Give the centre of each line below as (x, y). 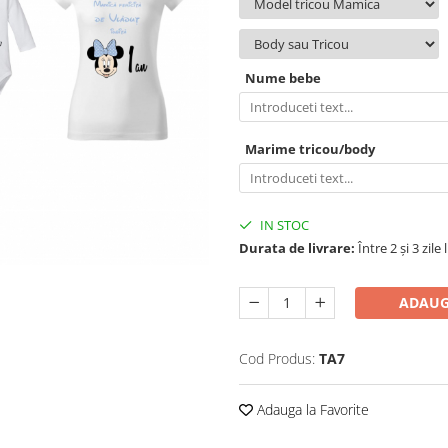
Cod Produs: (277, 358)
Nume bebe (283, 78)
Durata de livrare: (297, 248)
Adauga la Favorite (311, 409)
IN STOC (283, 225)
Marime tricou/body (310, 149)
